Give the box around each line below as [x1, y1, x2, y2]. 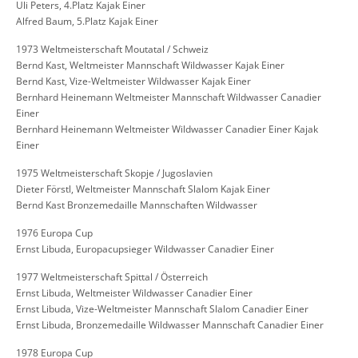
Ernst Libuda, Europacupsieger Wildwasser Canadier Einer [16, 242, 274, 257]
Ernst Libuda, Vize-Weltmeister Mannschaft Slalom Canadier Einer [16, 302, 308, 316]
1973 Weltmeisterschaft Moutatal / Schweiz [16, 42, 209, 57]
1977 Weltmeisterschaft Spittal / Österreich [16, 270, 208, 284]
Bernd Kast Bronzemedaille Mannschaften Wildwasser [16, 198, 257, 213]
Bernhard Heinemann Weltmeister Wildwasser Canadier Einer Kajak [16, 122, 318, 137]
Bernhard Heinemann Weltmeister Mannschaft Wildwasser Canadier [16, 90, 321, 105]
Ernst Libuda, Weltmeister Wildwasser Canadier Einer [16, 286, 253, 300]
